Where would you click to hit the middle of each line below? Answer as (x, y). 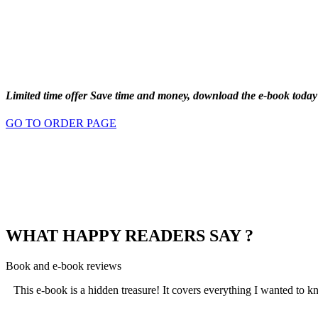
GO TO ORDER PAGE (61, 123)
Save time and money (139, 95)
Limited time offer (48, 95)
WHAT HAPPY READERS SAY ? (130, 235)
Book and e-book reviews (64, 265)
